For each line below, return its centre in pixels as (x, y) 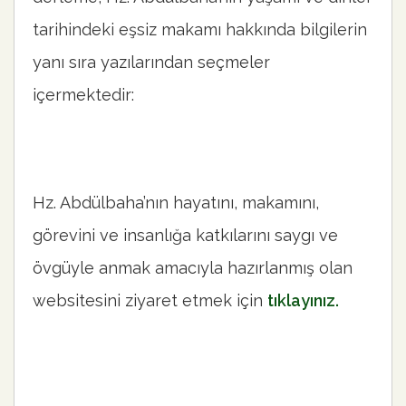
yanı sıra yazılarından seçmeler (151, 63)
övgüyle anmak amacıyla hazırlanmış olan (193, 268)
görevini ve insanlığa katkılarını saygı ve (185, 236)
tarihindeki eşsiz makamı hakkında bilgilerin (200, 30)
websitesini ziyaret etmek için (150, 301)
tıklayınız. (303, 301)
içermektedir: (83, 95)
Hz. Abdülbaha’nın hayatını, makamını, (176, 203)
